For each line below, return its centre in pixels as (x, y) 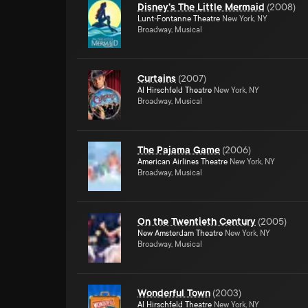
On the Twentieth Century (197, 221)
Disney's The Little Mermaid (201, 7)
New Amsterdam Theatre (180, 233)
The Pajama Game (179, 150)
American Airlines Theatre (183, 162)
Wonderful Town (174, 293)
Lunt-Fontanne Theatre (179, 19)
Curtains (157, 78)
